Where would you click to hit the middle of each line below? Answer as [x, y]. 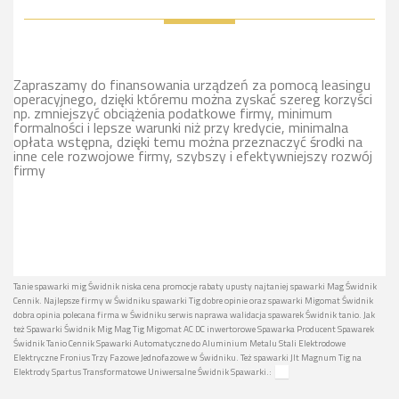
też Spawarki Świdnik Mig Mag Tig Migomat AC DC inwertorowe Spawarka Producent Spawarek [194, 329]
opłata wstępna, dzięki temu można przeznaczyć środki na [188, 141]
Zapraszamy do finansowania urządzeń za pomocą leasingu [192, 84]
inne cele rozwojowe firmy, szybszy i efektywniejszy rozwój [193, 155]
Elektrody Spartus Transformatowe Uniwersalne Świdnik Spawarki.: [142, 371]
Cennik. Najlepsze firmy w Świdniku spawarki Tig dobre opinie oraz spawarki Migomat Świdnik [193, 300]
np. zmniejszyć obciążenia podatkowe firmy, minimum [173, 113]
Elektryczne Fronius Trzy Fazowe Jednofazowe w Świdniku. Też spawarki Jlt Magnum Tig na [187, 357]
